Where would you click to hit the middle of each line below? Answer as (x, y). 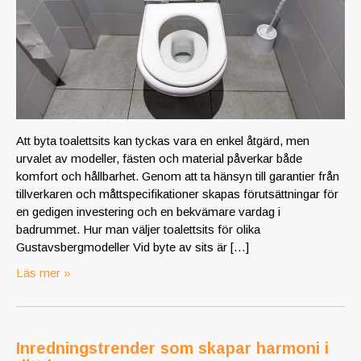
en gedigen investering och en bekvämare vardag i (148, 212)
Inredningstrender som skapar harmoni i (172, 349)
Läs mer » (44, 273)
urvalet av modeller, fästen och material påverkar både (159, 159)
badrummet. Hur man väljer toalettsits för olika (138, 230)
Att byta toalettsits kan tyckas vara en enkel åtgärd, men (163, 141)
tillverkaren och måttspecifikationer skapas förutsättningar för (177, 194)
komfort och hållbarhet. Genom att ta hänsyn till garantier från (178, 176)
